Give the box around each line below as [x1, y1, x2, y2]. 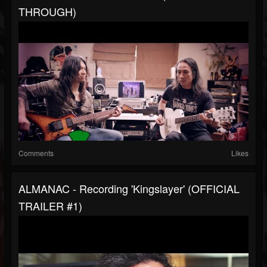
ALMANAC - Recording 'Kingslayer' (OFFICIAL [18, 181, 240, 197]
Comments [18, 148, 54, 159]
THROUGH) [18, 4, 76, 20]
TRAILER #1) [18, 198, 82, 214]
